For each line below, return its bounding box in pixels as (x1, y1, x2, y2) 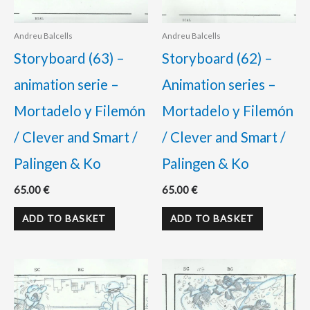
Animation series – (162, 76, 276, 93)
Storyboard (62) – (162, 50, 273, 67)
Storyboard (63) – (14, 50, 125, 67)
